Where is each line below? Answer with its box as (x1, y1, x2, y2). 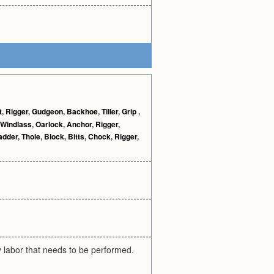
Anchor (67, 119, 92, 130)
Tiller (102, 106, 118, 117)
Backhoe (67, 106, 98, 117)
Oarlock (35, 119, 63, 130)
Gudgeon (32, 106, 63, 117)
